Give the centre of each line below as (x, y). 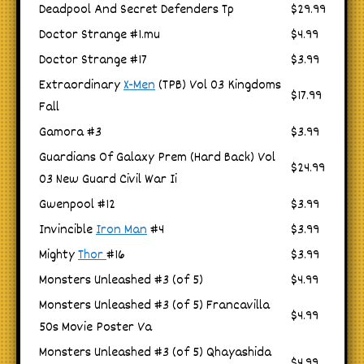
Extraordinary (81, 85)
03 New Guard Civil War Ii (108, 180)
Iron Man (121, 230)
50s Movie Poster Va (95, 327)
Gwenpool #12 (77, 205)
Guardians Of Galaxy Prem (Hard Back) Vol (157, 158)
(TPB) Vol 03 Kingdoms (218, 85)
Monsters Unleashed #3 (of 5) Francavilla (154, 305)
